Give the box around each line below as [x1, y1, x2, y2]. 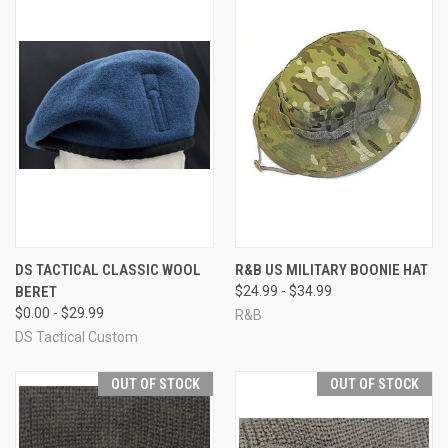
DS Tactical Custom [15, 328, 138, 345]
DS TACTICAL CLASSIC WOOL [15, 260, 201, 279]
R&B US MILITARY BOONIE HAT [234, 260, 428, 279]
